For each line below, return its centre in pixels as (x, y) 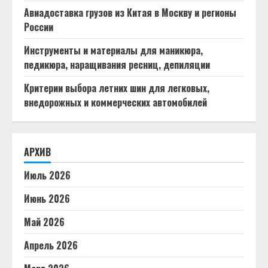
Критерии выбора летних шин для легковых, (117, 88)
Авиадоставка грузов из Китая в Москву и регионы (130, 13)
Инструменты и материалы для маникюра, (113, 50)
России (39, 27)
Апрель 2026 (51, 245)
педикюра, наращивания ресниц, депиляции (117, 65)
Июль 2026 (47, 175)
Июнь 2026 (47, 199)
